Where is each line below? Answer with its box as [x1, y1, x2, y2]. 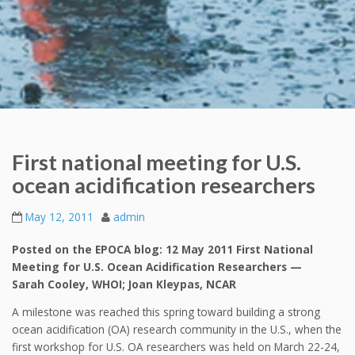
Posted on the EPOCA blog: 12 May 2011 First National [12, 241, 313, 257]
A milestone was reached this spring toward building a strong [12, 304, 320, 320]
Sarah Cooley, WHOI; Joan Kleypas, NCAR [12, 276, 236, 292]
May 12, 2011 [25, 209, 94, 224]
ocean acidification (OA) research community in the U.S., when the [12, 322, 342, 338]
